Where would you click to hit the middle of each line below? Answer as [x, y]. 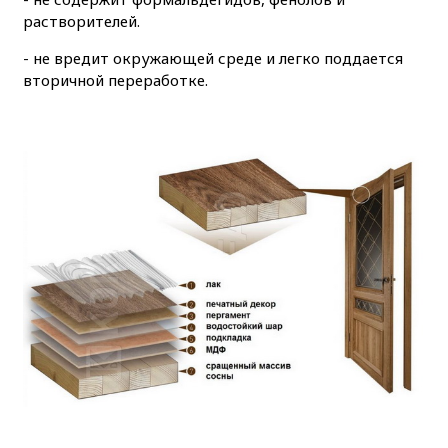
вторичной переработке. [115, 80]
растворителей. [81, 21]
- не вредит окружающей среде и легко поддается [212, 58]
